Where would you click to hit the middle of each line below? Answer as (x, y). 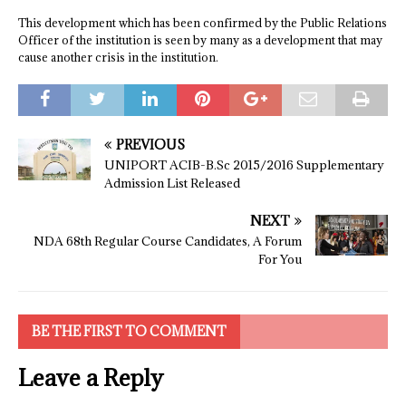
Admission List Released (172, 183)
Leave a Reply (91, 377)
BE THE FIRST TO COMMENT (129, 331)
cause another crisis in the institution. (118, 57)
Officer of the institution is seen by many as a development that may (200, 40)
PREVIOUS (150, 145)
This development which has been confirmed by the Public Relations (203, 23)
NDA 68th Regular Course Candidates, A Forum (168, 241)
